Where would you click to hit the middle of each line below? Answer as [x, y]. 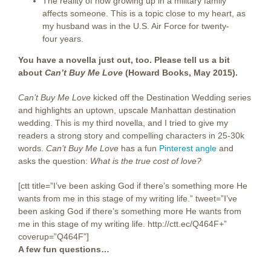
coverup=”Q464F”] [54, 237]
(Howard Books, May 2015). [180, 73]
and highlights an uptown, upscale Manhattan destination [127, 110]
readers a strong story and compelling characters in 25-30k [131, 136]
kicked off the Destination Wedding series [171, 98]
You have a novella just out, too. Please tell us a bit [124, 60]
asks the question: [54, 161]
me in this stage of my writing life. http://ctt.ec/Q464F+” [122, 224]
